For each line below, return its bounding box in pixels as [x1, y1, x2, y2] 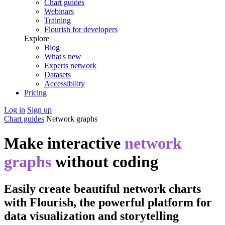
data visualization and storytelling [4, 209, 179, 222]
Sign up [27, 105, 52, 114]
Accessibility [44, 79, 85, 88]
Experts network [44, 61, 96, 70]
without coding [51, 153, 158, 171]
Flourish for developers [44, 25, 118, 34]
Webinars [44, 7, 74, 16]
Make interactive [4, 134, 125, 153]
